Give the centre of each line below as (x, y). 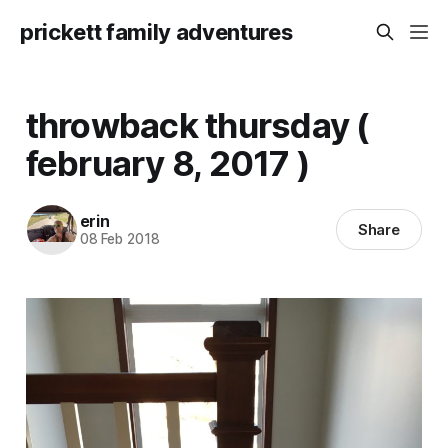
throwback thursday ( (197, 124)
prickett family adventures (156, 32)
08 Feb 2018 (119, 239)
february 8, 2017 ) (168, 162)
